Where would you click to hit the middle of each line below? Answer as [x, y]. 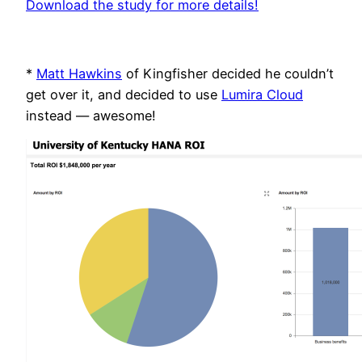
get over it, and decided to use [124, 94]
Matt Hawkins [79, 73]
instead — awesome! [91, 115]
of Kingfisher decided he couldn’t [228, 73]
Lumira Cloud [262, 94]
